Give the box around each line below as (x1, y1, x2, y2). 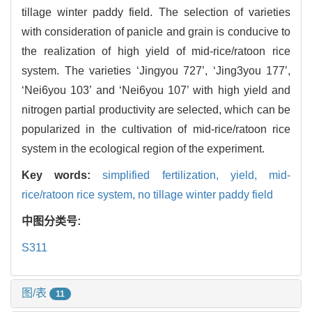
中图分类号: (22, 215, 84, 228)
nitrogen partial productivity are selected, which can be (22, 104, 290, 116)
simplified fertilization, (102, 169, 231, 182)
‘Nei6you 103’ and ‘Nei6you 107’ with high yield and (22, 84, 290, 97)
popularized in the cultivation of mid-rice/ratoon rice (22, 123, 290, 136)
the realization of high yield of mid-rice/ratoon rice (22, 45, 290, 58)
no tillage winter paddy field (138, 189, 273, 201)
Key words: (22, 169, 103, 182)
